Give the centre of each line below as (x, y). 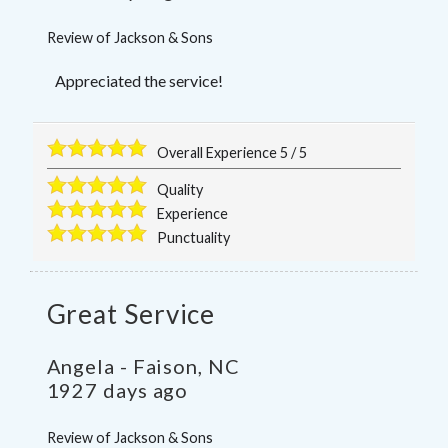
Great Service (131, 314)
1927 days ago (117, 390)
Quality (180, 189)
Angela (80, 366)
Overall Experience (219, 152)
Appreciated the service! (138, 80)
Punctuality (194, 237)
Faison (165, 366)
